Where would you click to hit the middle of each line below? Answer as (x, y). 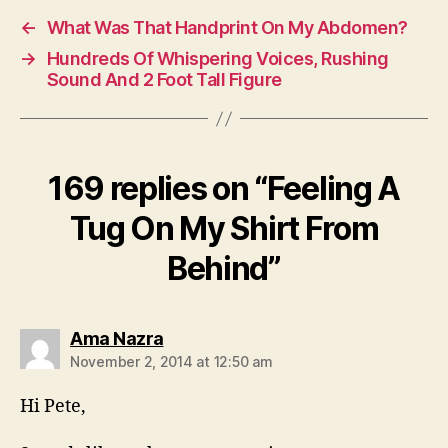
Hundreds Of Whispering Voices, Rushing (217, 59)
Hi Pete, (53, 407)
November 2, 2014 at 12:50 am (171, 362)
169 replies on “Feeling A (224, 189)
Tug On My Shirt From (224, 229)
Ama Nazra (117, 339)
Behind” (224, 269)
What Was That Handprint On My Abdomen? (227, 28)
